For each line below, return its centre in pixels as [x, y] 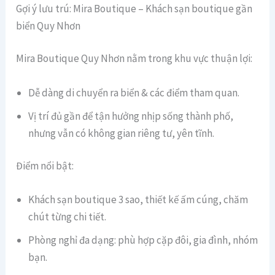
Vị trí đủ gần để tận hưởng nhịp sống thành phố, [131, 116]
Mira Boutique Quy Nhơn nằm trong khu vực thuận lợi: [134, 59]
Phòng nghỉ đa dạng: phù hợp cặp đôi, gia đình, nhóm [143, 240]
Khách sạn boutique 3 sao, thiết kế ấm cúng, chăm [138, 200]
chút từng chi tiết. [68, 217]
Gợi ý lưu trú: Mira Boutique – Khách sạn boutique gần [134, 8]
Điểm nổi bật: [45, 166]
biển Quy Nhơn [48, 25]
